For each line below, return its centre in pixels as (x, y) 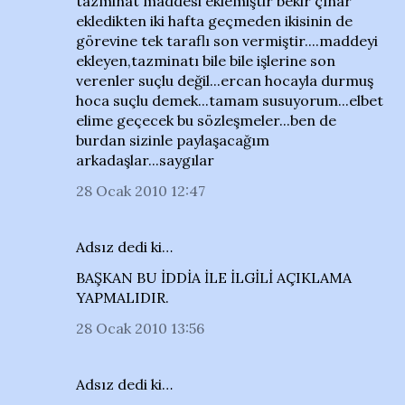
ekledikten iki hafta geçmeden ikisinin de (214, 21)
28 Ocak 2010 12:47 (141, 191)
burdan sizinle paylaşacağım (173, 140)
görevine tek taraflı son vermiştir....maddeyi (227, 41)
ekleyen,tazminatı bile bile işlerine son (206, 61)
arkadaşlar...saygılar (145, 160)
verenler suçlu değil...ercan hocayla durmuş (225, 80)
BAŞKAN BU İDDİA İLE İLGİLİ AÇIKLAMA (214, 278)
